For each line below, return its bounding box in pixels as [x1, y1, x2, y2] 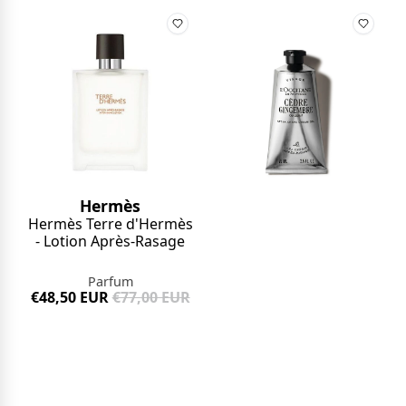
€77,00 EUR [111, 287, 190, 308]
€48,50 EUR [30, 287, 109, 308]
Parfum [87, 273, 133, 291]
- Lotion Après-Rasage [35, 231, 186, 252]
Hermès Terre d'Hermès [27, 214, 193, 235]
